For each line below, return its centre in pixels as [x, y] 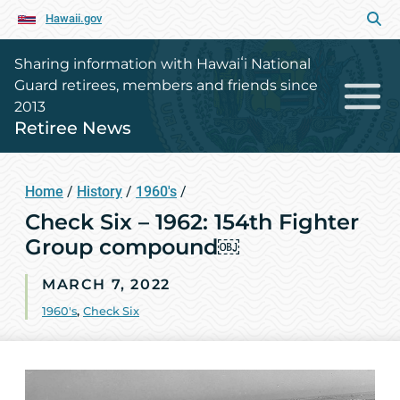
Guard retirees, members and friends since [166, 85]
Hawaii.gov [74, 18]
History [100, 192]
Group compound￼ [132, 247]
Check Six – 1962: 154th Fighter [192, 222]
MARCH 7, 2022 [106, 284]
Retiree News [73, 128]
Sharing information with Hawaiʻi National [162, 64]
